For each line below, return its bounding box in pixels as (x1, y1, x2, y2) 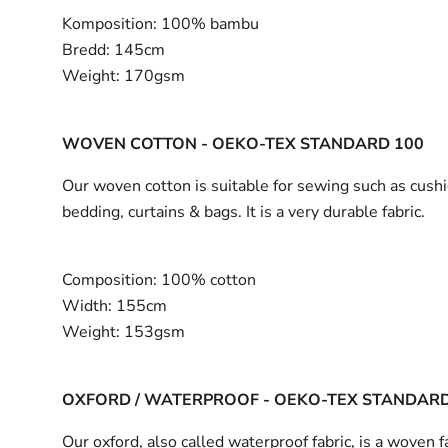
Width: (62, 294, 113, 317)
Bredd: (62, 38, 111, 61)
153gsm (120, 320, 186, 343)
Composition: (62, 268, 158, 291)
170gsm (120, 64, 186, 87)
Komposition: (62, 12, 158, 35)
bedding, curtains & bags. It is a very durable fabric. (62, 200, 430, 223)
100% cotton (157, 268, 257, 291)
